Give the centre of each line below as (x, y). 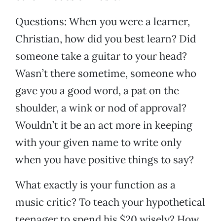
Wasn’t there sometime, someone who (106, 74)
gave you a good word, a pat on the (97, 91)
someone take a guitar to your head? (101, 56)
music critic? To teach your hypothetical (110, 202)
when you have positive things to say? (105, 160)
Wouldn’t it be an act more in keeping (104, 125)
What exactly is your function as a (95, 185)
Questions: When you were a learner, (103, 22)
